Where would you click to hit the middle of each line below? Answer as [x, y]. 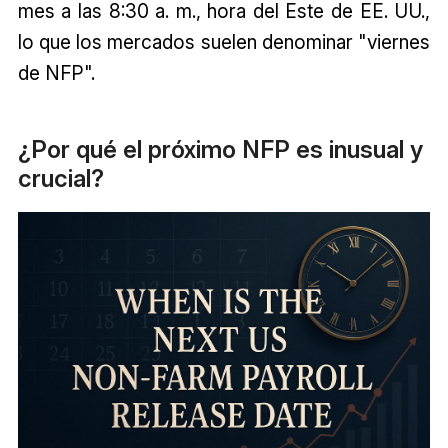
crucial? [60, 178]
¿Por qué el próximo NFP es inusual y [220, 149]
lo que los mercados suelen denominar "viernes [224, 42]
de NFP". [56, 73]
